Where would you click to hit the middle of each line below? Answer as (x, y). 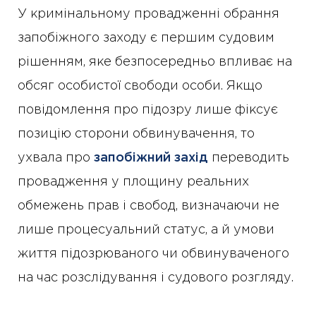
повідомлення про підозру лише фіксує (148, 110)
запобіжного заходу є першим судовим (146, 38)
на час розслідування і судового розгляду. (156, 278)
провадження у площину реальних (133, 182)
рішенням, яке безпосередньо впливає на (155, 62)
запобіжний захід (151, 158)
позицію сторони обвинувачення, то (136, 134)
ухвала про (56, 158)
